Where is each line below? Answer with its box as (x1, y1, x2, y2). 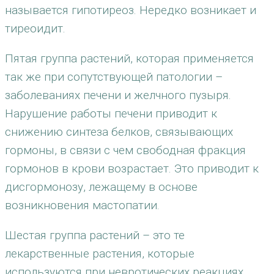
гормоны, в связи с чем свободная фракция (5, 143, 246, 157)
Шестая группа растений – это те (5, 228, 185, 242)
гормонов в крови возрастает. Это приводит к (5, 161, 259, 176)
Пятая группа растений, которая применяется (5, 51, 254, 65)
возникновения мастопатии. (5, 198, 160, 212)
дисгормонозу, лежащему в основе (5, 180, 198, 194)
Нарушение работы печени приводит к (5, 106, 217, 120)
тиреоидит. (5, 21, 65, 35)
